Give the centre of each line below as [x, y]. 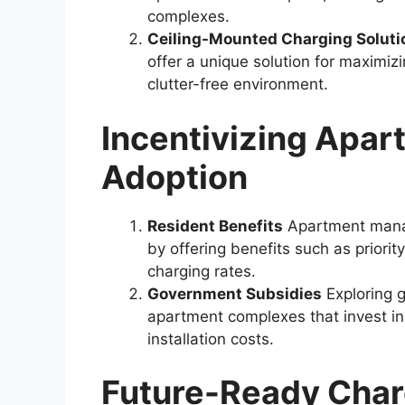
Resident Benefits [215, 226]
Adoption [174, 177]
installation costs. [211, 339]
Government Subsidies [235, 293]
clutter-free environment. [238, 85]
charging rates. [202, 271]
